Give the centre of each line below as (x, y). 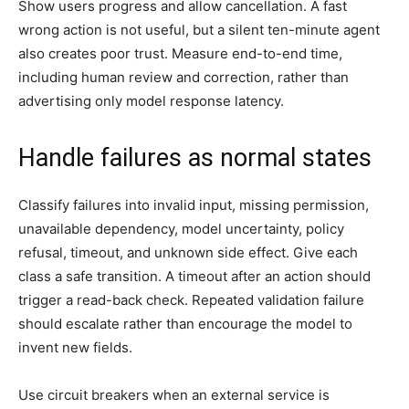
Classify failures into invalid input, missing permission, (194, 204)
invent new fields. (75, 347)
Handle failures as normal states (195, 157)
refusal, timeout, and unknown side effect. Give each (188, 252)
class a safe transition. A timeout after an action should (194, 276)
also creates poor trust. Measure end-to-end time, (180, 53)
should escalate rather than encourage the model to (185, 323)
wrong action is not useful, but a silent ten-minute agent (199, 29)
